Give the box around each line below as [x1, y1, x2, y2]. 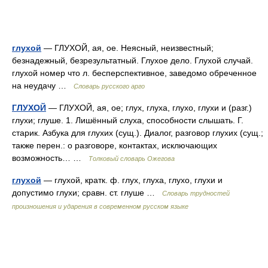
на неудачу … [12, 81, 74, 90]
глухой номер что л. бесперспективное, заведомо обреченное [12, 68, 257, 78]
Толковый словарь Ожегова [89, 155, 175, 162]
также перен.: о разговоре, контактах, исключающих [12, 141, 217, 150]
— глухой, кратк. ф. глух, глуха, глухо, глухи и [41, 175, 223, 185]
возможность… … [12, 153, 89, 163]
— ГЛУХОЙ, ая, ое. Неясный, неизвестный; [41, 43, 214, 53]
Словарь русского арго [74, 83, 145, 90]
